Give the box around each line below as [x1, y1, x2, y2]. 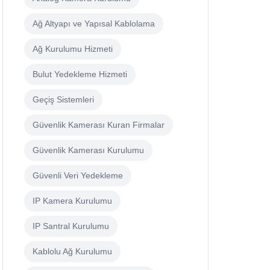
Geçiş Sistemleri [33, 95, 94, 105]
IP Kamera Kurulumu [33, 196, 112, 206]
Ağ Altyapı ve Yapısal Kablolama [33, 19, 155, 29]
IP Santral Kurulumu [33, 221, 109, 231]
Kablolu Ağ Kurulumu [33, 246, 112, 257]
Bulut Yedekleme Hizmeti [33, 69, 127, 80]
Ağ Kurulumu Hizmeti [33, 44, 113, 54]
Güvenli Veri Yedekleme [33, 171, 123, 181]
